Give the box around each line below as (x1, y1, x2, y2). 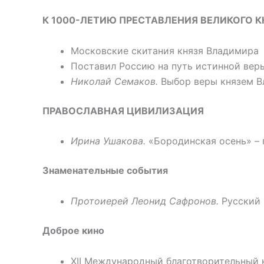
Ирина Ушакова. (71, 135, 146, 147)
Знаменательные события (42, 164, 168, 177)
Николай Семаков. (71, 75, 158, 87)
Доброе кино (42, 224, 104, 236)
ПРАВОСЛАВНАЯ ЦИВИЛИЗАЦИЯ (42, 104, 204, 117)
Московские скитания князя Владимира (71, 44, 259, 57)
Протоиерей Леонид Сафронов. (71, 194, 219, 207)
